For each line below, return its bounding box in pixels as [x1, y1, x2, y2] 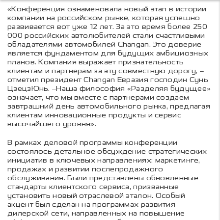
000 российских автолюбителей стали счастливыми [7, 31, 205, 40]
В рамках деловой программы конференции [7, 138, 178, 147]
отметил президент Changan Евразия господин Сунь [7, 75, 209, 84]
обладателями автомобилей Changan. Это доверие [7, 40, 202, 49]
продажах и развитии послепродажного [7, 165, 164, 173]
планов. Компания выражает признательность [7, 57, 184, 66]
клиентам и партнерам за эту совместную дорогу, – [7, 66, 204, 75]
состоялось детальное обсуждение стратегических [7, 147, 207, 156]
